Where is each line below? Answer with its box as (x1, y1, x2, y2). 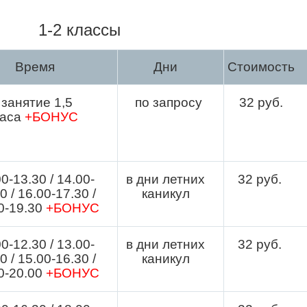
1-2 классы (38, 20, 121, 39)
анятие (7, 95, 54, 110)
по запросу (132, 95, 202, 110)
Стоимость (228, 59, 295, 74)
